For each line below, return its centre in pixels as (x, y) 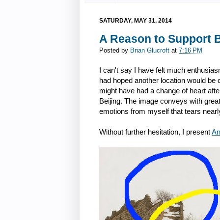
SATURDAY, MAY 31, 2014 (136, 20)
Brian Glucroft (150, 51)
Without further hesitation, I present (155, 132)
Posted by (115, 51)
